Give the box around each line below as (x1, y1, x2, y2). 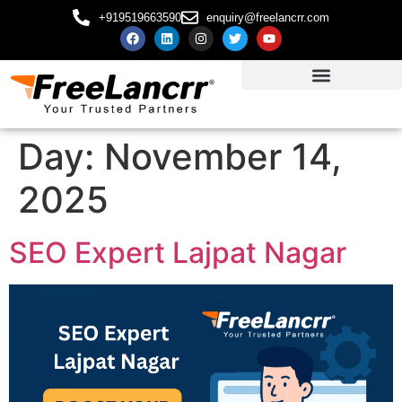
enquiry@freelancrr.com (206, 11, 330, 24)
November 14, (104, 135, 342, 179)
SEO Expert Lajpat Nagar (9, 235, 346, 271)
